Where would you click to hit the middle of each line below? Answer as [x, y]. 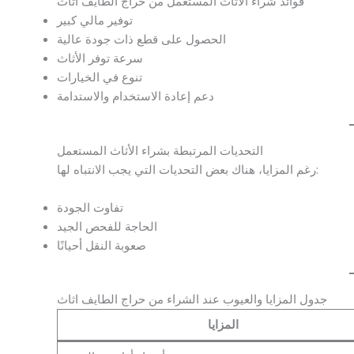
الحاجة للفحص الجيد [107, 226]
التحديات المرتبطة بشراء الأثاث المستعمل [160, 150]
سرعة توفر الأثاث [100, 58]
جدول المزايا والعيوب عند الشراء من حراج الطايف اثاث [192, 299]
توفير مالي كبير [95, 21]
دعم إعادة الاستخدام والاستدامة [136, 96]
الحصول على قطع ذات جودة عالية [141, 40]
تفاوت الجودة [90, 207]
